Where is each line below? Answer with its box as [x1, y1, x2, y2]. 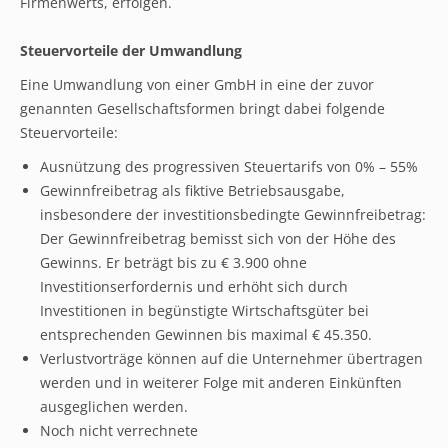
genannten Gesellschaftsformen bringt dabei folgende [20, 99, 385, 118]
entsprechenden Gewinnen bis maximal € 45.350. [40, 325, 372, 344]
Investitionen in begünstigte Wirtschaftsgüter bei [40, 301, 369, 320]
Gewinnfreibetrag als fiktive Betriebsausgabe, [40, 181, 345, 200]
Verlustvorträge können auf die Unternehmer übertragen [40, 349, 423, 368]
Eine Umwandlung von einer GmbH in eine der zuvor [20, 75, 374, 94]
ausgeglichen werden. [40, 397, 188, 416]
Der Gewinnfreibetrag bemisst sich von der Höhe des [40, 229, 396, 248]
